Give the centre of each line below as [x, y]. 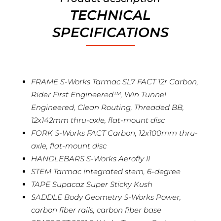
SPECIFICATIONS [110, 32]
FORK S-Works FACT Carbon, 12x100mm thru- [114, 133]
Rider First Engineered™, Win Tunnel [98, 94]
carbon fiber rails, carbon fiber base [96, 210]
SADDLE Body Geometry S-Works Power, [106, 197]
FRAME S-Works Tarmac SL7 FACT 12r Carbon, [114, 81]
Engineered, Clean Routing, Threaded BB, [107, 107]
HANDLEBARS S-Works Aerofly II [90, 158]
